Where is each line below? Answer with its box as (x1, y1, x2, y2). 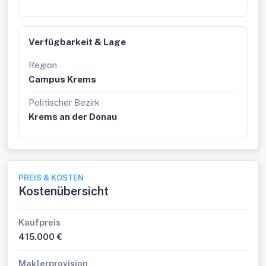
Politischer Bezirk (28, 97, 100, 107)
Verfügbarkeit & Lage (28, 37, 126, 47)
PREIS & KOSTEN (18, 173, 84, 182)
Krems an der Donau (28, 112, 117, 122)
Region (28, 60, 57, 70)
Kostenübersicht (18, 184, 109, 198)
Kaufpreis (18, 217, 61, 227)
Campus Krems (28, 74, 96, 84)
